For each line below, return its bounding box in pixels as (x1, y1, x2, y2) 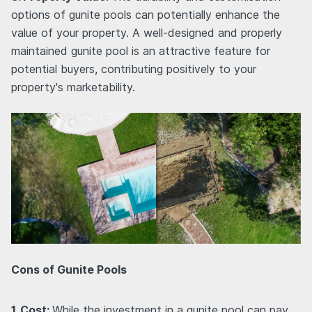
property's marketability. (11, 79, 135, 94)
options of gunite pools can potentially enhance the (11, 7, 280, 22)
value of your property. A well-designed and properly (11, 25, 282, 40)
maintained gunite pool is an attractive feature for (11, 43, 270, 58)
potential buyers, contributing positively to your (11, 61, 256, 76)
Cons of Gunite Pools (11, 263, 127, 277)
